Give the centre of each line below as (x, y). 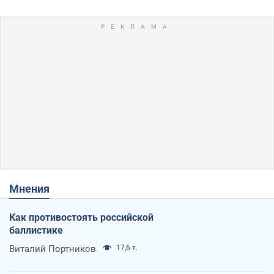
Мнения (34, 189)
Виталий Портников (53, 249)
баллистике (36, 231)
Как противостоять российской (81, 218)
